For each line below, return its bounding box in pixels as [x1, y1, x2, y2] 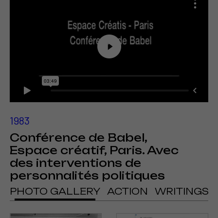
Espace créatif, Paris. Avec [10, 143, 179, 157]
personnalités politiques [10, 168, 165, 182]
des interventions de [10, 156, 141, 169]
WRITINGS [154, 185, 209, 197]
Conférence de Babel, [10, 130, 147, 144]
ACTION [107, 185, 148, 197]
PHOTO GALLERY [9, 185, 100, 197]
